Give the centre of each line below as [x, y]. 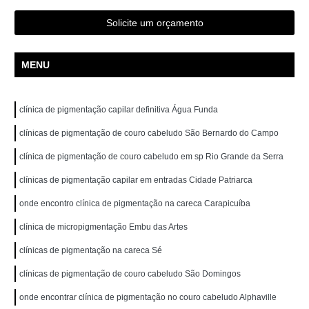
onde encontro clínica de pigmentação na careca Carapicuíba [135, 203]
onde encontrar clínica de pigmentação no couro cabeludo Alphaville [148, 297]
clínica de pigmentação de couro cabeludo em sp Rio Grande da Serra [152, 156]
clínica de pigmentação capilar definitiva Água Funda [119, 109]
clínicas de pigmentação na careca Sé [91, 250]
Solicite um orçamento [154, 22]
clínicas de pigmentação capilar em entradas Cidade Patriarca [136, 180]
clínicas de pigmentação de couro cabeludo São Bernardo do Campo [149, 133]
